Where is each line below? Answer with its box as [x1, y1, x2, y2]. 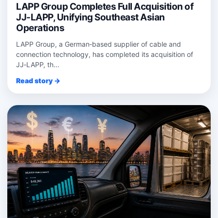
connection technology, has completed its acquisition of [16, 50, 193, 59]
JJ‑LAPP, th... [16, 60, 59, 69]
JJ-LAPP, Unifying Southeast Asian [16, 12, 165, 23]
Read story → [16, 76, 60, 85]
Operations [16, 22, 64, 34]
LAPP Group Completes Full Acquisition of [16, 1, 193, 13]
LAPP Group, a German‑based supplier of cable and [16, 40, 181, 49]
